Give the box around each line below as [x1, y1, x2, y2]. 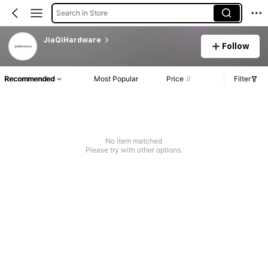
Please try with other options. [85, 145, 182, 155]
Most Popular [94, 74, 139, 84]
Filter [234, 74, 251, 84]
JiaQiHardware [42, 35, 101, 44]
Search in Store [56, 8, 108, 17]
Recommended [4, 74, 54, 84]
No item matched [105, 136, 163, 146]
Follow [222, 41, 250, 51]
